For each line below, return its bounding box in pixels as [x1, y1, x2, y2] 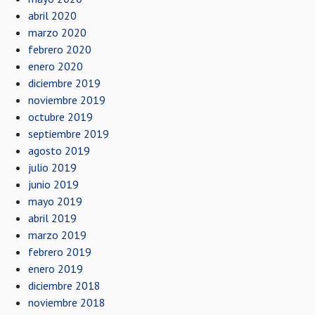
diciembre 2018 [28, 278, 101, 292]
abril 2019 [28, 211, 77, 225]
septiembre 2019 [28, 127, 109, 141]
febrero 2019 [28, 245, 91, 259]
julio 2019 [28, 160, 77, 174]
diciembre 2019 [28, 76, 101, 90]
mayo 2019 [28, 194, 82, 208]
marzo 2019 [28, 228, 86, 242]
